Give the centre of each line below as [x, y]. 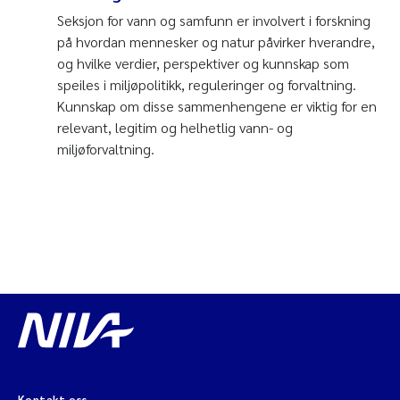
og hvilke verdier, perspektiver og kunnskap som [203, 62]
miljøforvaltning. [108, 148]
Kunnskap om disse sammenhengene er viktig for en [217, 105]
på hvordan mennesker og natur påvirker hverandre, [216, 41]
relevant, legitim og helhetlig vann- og [175, 127]
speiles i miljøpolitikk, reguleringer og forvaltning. [207, 84]
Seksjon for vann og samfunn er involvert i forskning [214, 20]
